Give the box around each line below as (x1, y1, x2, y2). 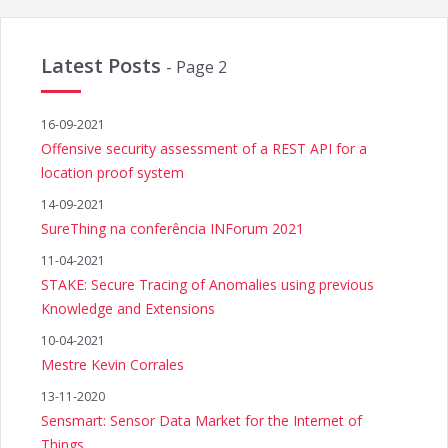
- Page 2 (166, 56, 227, 78)
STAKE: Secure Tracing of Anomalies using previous (41, 275, 374, 294)
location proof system (41, 163, 184, 182)
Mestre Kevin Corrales (41, 355, 184, 374)
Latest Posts (41, 52, 166, 79)
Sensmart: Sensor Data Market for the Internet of (41, 411, 362, 430)
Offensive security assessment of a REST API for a (41, 139, 367, 158)
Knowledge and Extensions (41, 299, 215, 318)
